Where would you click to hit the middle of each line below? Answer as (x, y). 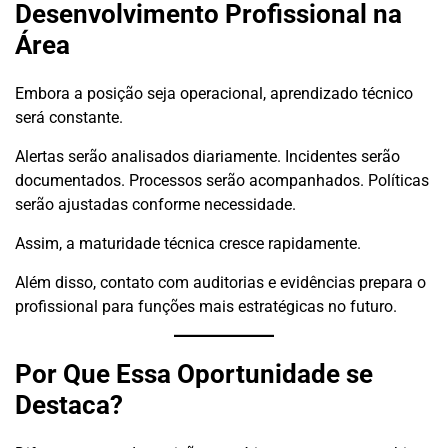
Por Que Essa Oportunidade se (194, 373)
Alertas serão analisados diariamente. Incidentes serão (207, 157)
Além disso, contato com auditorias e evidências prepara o (220, 283)
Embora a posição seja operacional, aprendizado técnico (214, 94)
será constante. (69, 118)
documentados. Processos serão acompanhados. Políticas (222, 181)
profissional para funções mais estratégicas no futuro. (206, 307)
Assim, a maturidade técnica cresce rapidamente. (188, 244)
